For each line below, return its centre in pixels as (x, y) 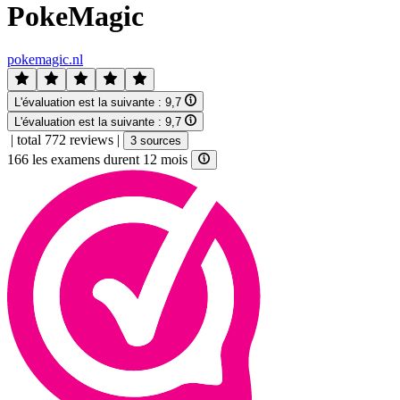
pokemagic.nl (45, 60)
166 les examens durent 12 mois (99, 160)
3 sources (156, 140)
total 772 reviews (65, 139)
